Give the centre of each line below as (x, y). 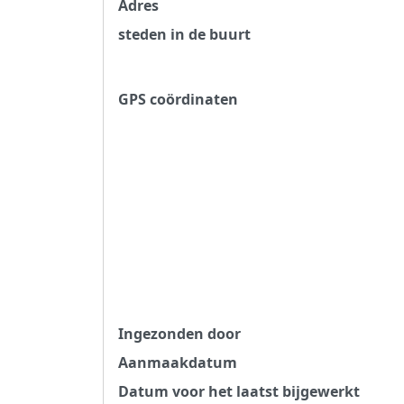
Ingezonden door (179, 333)
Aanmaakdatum (178, 362)
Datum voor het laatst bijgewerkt (239, 391)
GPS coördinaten (178, 99)
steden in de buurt (184, 34)
